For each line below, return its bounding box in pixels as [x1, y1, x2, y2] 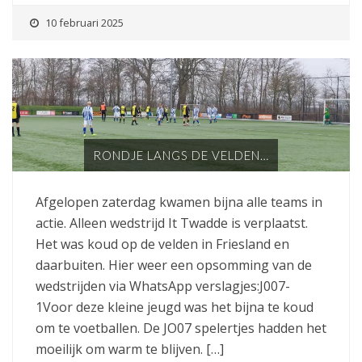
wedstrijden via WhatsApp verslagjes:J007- [36, 276, 290, 295]
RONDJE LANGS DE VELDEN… [93, 147, 269, 162]
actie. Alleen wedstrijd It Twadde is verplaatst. [36, 213, 308, 232]
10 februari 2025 [45, 15, 124, 30]
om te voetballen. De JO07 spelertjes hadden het [36, 318, 326, 337]
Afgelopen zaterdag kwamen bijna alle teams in [36, 192, 322, 211]
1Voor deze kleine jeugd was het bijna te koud [36, 297, 314, 316]
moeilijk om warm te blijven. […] [36, 339, 224, 358]
